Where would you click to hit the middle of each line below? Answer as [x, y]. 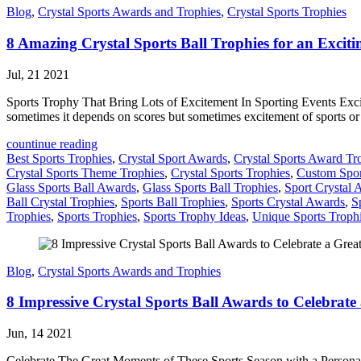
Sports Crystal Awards [288, 201]
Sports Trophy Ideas [195, 216]
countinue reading [52, 143]
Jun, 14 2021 [39, 334]
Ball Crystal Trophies [60, 201]
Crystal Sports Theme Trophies [85, 172]
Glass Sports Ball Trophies [210, 187]
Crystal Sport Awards [173, 158]
